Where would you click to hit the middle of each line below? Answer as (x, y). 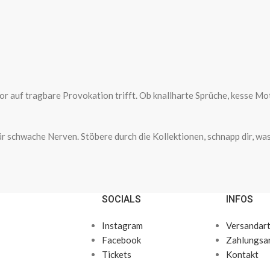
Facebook (121, 240)
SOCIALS (121, 199)
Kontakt (242, 254)
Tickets (116, 254)
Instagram (122, 225)
